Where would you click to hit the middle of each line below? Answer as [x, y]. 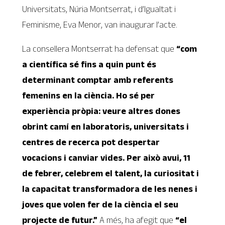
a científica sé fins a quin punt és [89, 65]
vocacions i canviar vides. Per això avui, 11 [106, 158]
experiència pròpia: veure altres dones [101, 111]
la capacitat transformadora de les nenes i [110, 189]
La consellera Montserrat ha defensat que [99, 49]
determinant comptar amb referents [98, 80]
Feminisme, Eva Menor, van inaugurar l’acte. [100, 24]
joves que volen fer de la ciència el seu [100, 205]
